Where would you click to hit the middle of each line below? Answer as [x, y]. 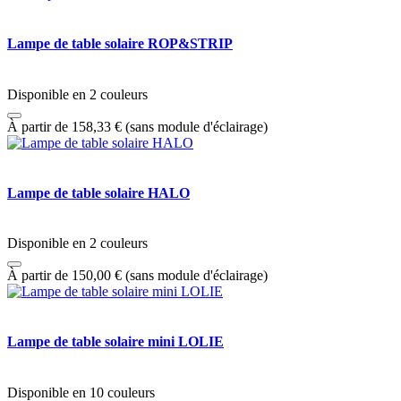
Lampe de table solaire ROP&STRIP [120, 44]
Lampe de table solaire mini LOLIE [115, 342]
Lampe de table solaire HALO [98, 192]
